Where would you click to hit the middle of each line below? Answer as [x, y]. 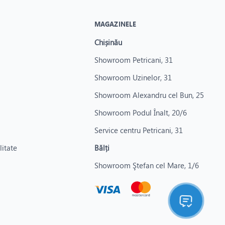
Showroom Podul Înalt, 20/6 [140, 113]
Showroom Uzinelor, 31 [133, 77]
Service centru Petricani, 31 [138, 130]
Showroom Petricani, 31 [133, 60]
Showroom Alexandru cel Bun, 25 [149, 95]
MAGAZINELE [115, 24]
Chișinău [108, 42]
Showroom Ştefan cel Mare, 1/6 [146, 165]
